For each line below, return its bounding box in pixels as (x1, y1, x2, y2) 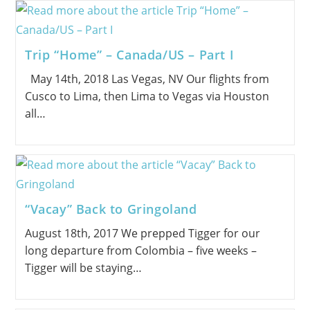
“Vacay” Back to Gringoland (24, 200, 197, 217)
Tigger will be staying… (24, 259, 142, 275)
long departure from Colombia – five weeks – (24, 242, 257, 258)
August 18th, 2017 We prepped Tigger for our (24, 225, 260, 241)
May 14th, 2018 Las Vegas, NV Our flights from (24, 71, 269, 86)
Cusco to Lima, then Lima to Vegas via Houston (24, 88, 269, 104)
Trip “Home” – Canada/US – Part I (24, 46, 235, 63)
